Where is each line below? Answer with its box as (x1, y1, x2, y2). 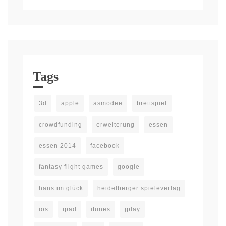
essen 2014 (39, 142, 76, 149)
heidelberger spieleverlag (97, 184, 181, 192)
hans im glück (39, 184, 83, 192)
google (118, 163, 140, 171)
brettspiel (137, 99, 167, 107)
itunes (91, 205, 110, 213)
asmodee (93, 99, 123, 107)
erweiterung (96, 121, 135, 128)
